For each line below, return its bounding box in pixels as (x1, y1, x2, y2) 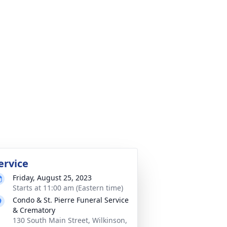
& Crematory (13, 205, 55, 215)
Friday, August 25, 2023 (13, 173, 92, 182)
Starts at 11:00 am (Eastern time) (13, 183, 123, 193)
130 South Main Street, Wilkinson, (13, 215, 127, 225)
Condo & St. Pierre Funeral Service (13, 195, 129, 205)
